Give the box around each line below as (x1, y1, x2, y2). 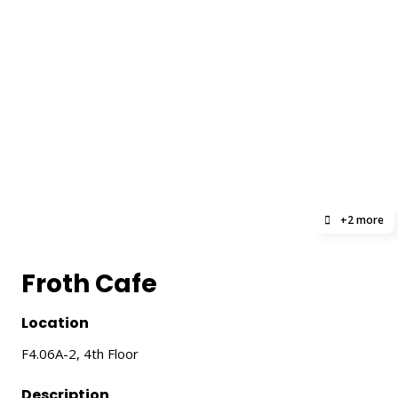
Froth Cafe (21, 266, 157, 301)
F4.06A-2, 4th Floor (21, 344, 139, 362)
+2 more (338, 211, 384, 227)
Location (21, 312, 89, 333)
